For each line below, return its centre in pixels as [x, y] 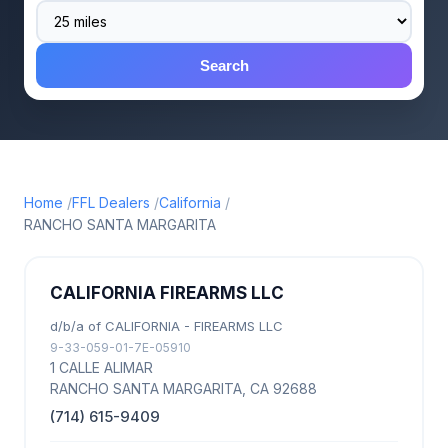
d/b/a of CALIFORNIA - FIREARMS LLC [166, 326]
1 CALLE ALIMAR [101, 367]
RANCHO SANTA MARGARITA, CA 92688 [183, 388]
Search [224, 65]
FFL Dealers [111, 202]
